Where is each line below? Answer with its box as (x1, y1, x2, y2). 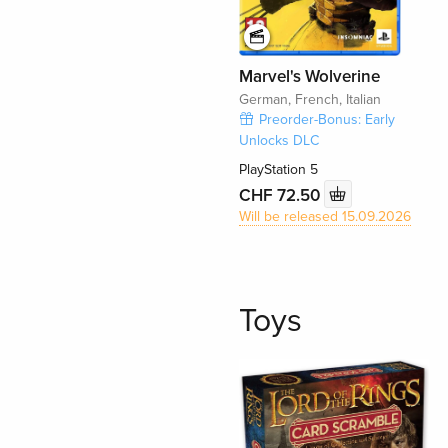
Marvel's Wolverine (238, 66, 380, 88)
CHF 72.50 (238, 184, 324, 206)
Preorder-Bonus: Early (258, 111, 395, 129)
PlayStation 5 (238, 161, 318, 179)
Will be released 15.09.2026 (238, 208, 411, 226)
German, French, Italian (238, 91, 381, 109)
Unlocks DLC (238, 132, 319, 150)
